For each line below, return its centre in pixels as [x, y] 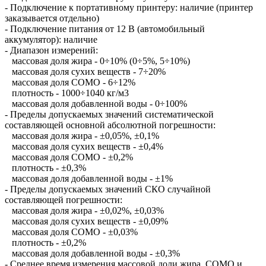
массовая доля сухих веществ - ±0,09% [86, 221]
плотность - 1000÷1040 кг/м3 [67, 93]
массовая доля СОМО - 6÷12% [70, 82]
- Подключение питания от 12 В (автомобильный [105, 28]
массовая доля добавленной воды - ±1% [89, 178]
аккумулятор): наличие [51, 39]
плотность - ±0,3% [45, 167]
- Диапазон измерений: [51, 50]
